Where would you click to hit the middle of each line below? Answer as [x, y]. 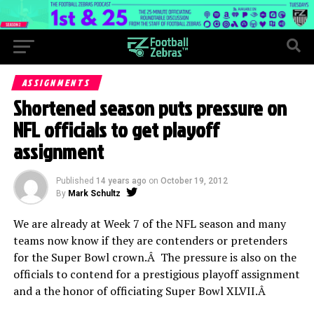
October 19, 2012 [194, 180]
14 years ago [121, 180]
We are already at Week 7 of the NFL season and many [149, 223]
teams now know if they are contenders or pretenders [150, 240]
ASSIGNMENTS [57, 82]
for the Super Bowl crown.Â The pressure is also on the [155, 257]
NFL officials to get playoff [116, 129]
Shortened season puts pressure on [150, 108]
